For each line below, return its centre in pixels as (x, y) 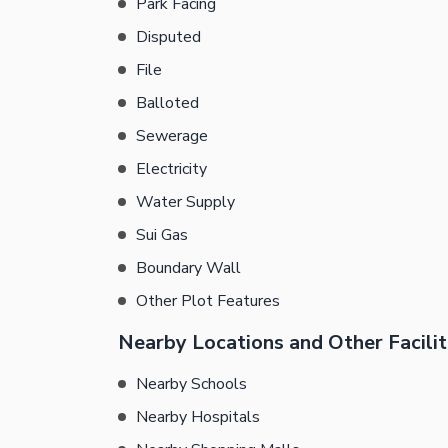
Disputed (168, 36)
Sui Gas (162, 234)
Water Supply (185, 201)
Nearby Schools (191, 383)
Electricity (171, 168)
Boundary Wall (188, 267)
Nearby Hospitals (198, 416)
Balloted (167, 102)
